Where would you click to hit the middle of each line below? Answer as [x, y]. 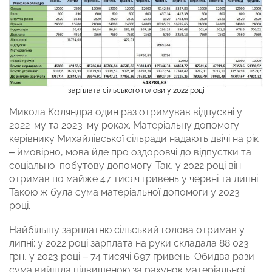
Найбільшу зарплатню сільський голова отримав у [127, 230]
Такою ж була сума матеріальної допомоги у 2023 [124, 192]
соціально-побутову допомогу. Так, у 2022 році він [125, 166]
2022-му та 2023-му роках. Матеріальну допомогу [124, 126]
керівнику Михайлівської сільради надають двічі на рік [134, 139]
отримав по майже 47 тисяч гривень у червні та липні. [134, 179]
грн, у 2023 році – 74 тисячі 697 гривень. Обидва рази [132, 257]
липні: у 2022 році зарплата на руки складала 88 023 [129, 243]
